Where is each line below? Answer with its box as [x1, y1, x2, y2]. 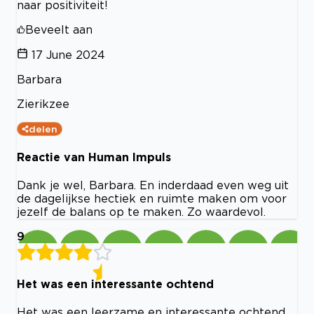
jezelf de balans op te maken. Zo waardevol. [17, 205, 266, 219]
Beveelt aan [25, 22, 93, 36]
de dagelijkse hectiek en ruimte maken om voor [17, 192, 287, 205]
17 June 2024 [32, 48, 105, 61]
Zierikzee [17, 97, 69, 110]
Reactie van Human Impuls [17, 150, 171, 163]
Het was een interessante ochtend [17, 277, 214, 290]
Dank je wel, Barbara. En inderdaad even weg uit [17, 179, 289, 192]
